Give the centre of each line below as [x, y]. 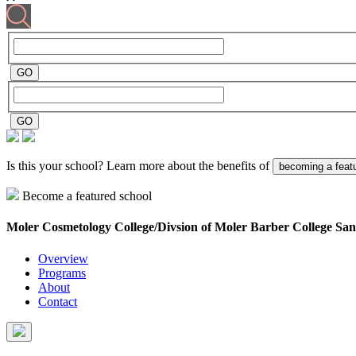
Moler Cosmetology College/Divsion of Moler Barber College [171, 227]
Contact [58, 301]
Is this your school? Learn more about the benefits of [139, 166]
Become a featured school [87, 196]
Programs [62, 273]
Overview [63, 258]
